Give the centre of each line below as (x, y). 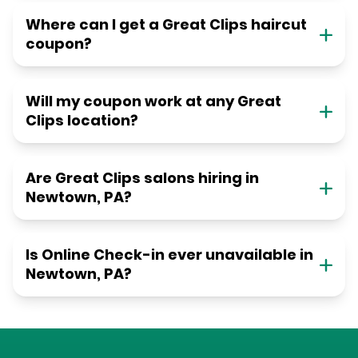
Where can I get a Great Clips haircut (166, 25)
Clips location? (82, 121)
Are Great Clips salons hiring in (142, 178)
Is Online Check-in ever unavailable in (169, 255)
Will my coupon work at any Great (153, 101)
